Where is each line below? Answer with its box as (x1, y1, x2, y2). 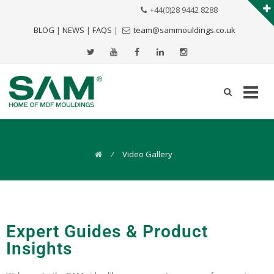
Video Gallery (122, 149, 172, 160)
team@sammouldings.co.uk (133, 24, 235, 35)
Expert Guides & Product (6, 221, 208, 242)
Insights (6, 239, 72, 259)
